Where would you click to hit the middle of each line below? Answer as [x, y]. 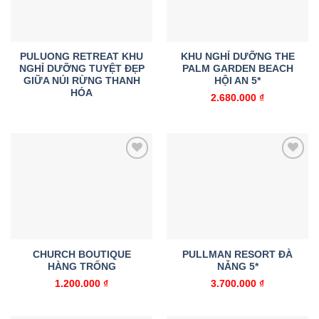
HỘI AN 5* [237, 80]
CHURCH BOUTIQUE [82, 254]
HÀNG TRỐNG [82, 266]
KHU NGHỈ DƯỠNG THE [237, 56]
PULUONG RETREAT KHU [82, 56]
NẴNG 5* [237, 266]
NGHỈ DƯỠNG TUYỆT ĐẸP [82, 68]
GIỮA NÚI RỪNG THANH [82, 80]
